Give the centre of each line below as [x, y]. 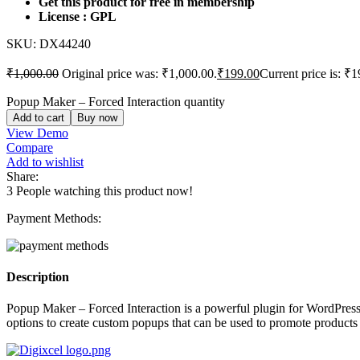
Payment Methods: [54, 218]
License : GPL [78, 16]
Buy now [97, 117]
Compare [30, 147]
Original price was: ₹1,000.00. [139, 73]
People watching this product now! [104, 190]
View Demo [37, 133]
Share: [22, 176]
